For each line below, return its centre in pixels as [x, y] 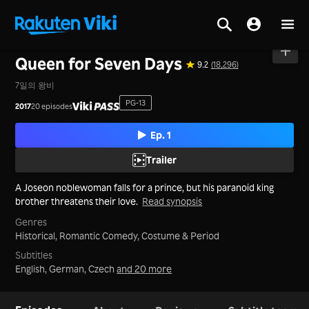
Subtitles [34, 255]
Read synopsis [172, 201]
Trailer [161, 159]
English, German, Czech [66, 268]
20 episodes [52, 106]
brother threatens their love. [77, 201]
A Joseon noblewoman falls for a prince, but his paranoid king [145, 187]
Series [61, 46]
